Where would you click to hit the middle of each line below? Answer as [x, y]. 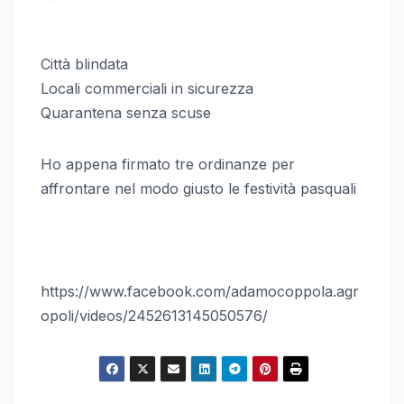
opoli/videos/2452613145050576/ [154, 315]
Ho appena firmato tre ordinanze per [168, 164]
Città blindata [84, 64]
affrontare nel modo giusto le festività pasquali [198, 188]
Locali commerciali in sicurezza [147, 88]
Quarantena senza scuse [126, 112]
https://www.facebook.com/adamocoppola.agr [200, 291]
